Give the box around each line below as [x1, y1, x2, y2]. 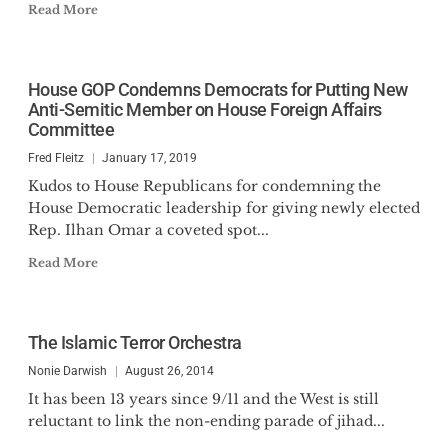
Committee [27, 119, 114, 140]
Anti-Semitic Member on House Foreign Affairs [27, 99, 382, 120]
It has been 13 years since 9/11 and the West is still [27, 390, 379, 408]
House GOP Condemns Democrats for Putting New [27, 79, 408, 100]
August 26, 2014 [124, 364, 214, 378]
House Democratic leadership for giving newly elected [27, 199, 420, 217]
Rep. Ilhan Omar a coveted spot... [27, 221, 269, 239]
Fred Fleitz [27, 151, 84, 165]
